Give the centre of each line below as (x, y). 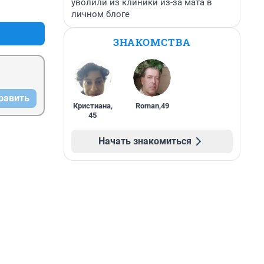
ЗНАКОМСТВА (152, 42)
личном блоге (100, 14)
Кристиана (92, 106)
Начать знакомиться (145, 141)
